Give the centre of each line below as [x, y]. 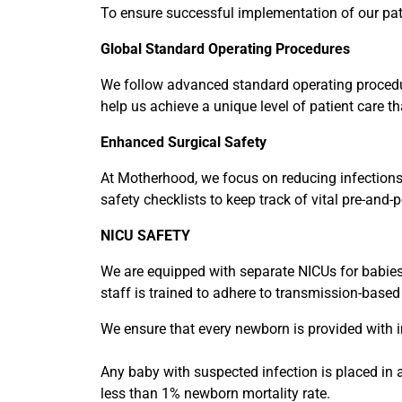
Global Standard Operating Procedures [225, 48]
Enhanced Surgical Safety [184, 142]
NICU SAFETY [145, 235]
